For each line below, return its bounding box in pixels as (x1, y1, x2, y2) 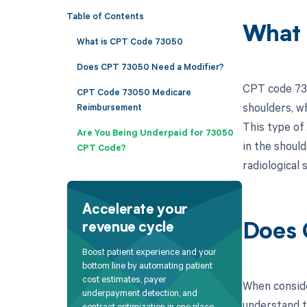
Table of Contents (66, 9, 144, 22)
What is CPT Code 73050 (76, 34, 183, 47)
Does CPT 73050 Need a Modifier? (76, 60, 224, 73)
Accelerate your (82, 203, 188, 217)
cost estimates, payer (82, 273, 167, 286)
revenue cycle (82, 221, 174, 235)
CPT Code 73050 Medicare (76, 85, 191, 98)
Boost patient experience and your (82, 245, 217, 258)
